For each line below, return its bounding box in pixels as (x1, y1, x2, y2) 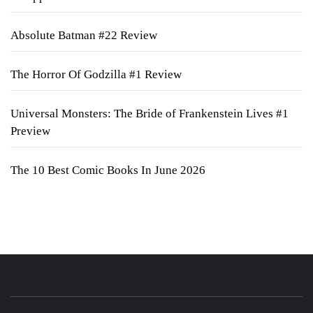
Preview (10, 124, 50, 138)
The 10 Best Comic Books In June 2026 (10, 163, 205, 177)
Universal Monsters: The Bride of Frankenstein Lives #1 (10, 107, 289, 120)
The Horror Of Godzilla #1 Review (10, 68, 182, 81)
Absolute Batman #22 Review (10, 29, 157, 42)
